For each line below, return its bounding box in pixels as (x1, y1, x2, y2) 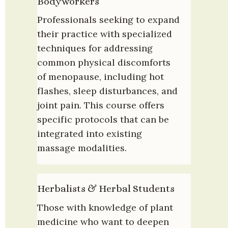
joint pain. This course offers (37, 99, 164, 111)
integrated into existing (37, 128, 142, 140)
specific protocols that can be (37, 113, 169, 126)
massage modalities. (37, 142, 127, 154)
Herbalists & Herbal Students (37, 183, 175, 195)
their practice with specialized (37, 28, 172, 40)
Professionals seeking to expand (37, 14, 180, 26)
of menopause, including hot (37, 71, 164, 83)
